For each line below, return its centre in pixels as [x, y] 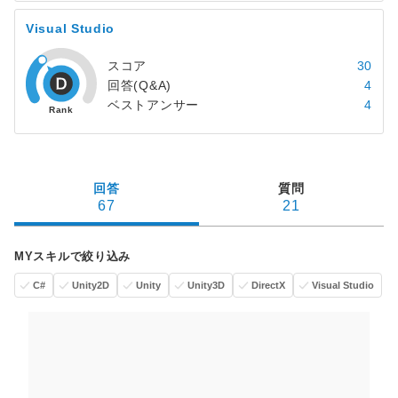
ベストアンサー [153, 105]
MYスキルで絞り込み [72, 256]
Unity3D [206, 285]
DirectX [268, 285]
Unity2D [91, 285]
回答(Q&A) [139, 85]
